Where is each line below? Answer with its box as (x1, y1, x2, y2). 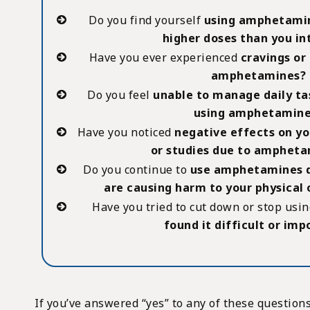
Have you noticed (77, 124, 172, 140)
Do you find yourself (89, 12, 201, 28)
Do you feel (87, 86, 154, 102)
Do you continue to (83, 161, 188, 177)
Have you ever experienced (89, 49, 238, 65)
